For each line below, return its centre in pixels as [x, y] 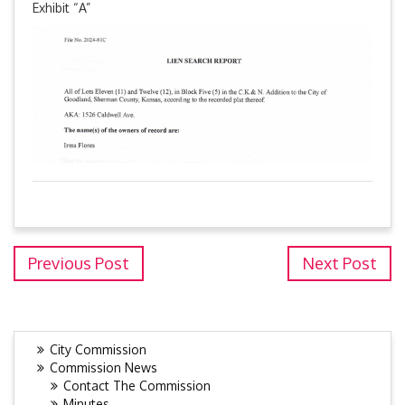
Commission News [104, 367]
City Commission [98, 349]
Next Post [339, 263]
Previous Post [79, 263]
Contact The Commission [137, 385]
